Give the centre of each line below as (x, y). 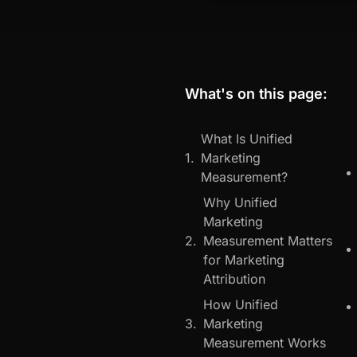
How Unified (241, 304)
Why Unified (240, 202)
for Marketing (244, 259)
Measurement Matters (268, 240)
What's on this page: (256, 93)
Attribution (234, 279)
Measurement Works (265, 342)
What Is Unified (247, 138)
